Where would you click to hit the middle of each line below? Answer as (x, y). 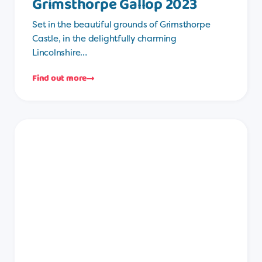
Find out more (60, 79)
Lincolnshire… (60, 53)
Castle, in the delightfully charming (104, 39)
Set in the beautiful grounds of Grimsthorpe (121, 25)
